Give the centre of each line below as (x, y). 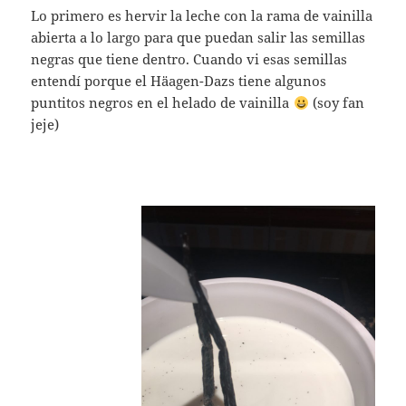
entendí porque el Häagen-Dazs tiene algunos (179, 81)
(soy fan (336, 103)
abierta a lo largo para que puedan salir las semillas (198, 38)
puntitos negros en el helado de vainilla (162, 103)
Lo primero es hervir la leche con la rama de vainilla (202, 16)
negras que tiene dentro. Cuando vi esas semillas (189, 59)
